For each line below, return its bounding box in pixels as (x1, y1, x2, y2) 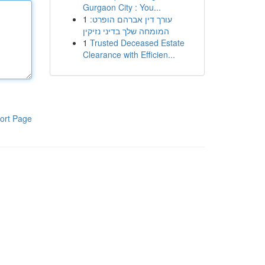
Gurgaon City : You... (82, 1, 161, 13)
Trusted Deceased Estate (89, 37, 185, 49)
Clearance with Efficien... (82, 49, 175, 60)
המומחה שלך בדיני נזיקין (82, 25, 169, 37)
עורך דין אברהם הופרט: (89, 13, 172, 25)
